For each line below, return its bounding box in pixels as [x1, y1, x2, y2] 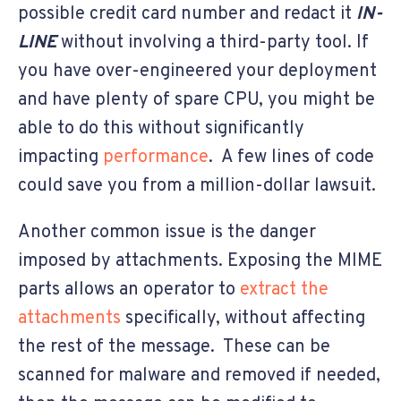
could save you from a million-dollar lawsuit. [18, 174, 376, 198]
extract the [240, 277, 328, 302]
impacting [18, 145, 103, 169]
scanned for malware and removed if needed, [18, 363, 380, 388]
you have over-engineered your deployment [18, 59, 377, 83]
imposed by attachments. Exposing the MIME [18, 249, 382, 273]
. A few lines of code [209, 145, 374, 169]
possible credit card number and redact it [18, 2, 356, 26]
